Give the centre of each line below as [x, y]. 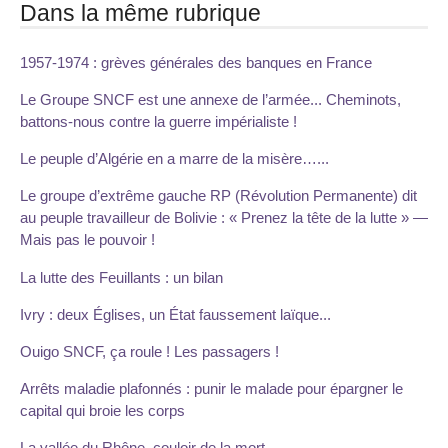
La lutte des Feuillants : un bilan [121, 277]
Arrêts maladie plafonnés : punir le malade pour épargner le [211, 389]
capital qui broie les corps [102, 411]
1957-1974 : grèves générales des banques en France [196, 62]
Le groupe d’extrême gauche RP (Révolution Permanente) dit [218, 196]
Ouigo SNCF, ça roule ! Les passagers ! [149, 351]
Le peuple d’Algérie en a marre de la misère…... [174, 159]
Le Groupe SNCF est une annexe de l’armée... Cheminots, [210, 99]
